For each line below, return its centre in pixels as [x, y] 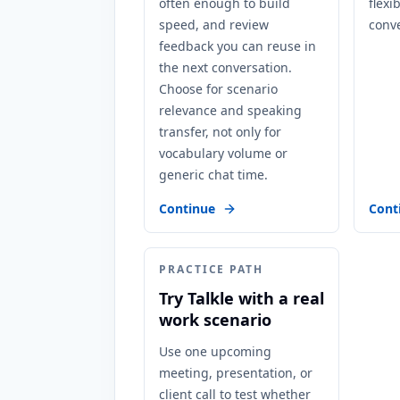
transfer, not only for [220, 132]
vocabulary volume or [223, 153]
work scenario [215, 320]
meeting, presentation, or [236, 373]
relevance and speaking [230, 110]
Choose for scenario [218, 89]
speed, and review [214, 25]
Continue [187, 208]
